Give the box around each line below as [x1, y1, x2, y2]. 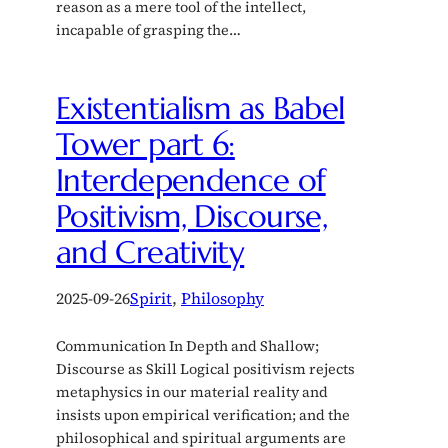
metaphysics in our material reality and [56, 381, 328, 402]
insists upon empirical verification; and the [56, 404, 350, 425]
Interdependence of [56, 159, 326, 200]
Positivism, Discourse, [56, 195, 328, 236]
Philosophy [181, 286, 264, 309]
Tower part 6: [56, 123, 235, 164]
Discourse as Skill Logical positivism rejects [56, 358, 355, 379]
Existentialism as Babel [56, 87, 345, 128]
